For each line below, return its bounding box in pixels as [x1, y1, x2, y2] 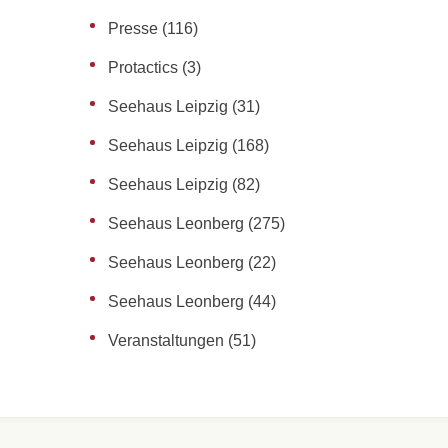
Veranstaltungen [108, 332, 224, 349]
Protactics [108, 59, 178, 76]
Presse [108, 20, 158, 37]
